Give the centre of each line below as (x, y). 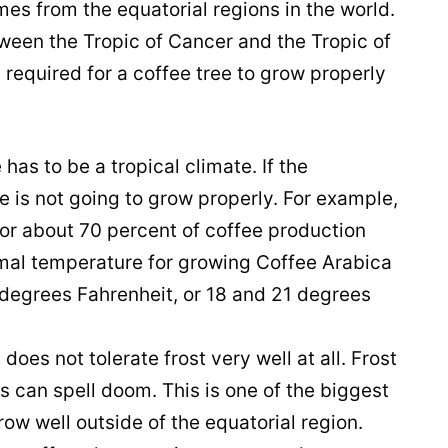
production (317, 230)
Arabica (354, 262)
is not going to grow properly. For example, (204, 198)
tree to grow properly (288, 74)
